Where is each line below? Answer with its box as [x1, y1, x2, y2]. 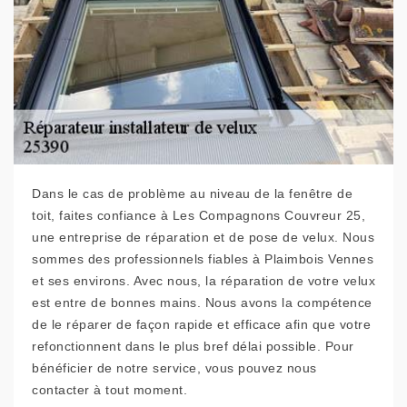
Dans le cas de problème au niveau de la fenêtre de [32, 186, 352, 202]
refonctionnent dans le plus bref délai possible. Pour [32, 339, 354, 354]
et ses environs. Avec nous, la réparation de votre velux [32, 273, 375, 289]
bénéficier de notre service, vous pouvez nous [32, 361, 317, 376]
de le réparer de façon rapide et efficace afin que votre [32, 317, 371, 333]
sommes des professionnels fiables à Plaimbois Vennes [32, 252, 373, 267]
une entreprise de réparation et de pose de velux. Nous [32, 230, 374, 245]
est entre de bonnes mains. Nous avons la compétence [32, 295, 372, 311]
